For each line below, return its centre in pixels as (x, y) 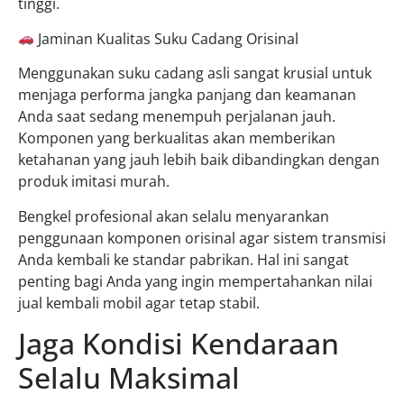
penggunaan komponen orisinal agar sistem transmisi (202, 238)
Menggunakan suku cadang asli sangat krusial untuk (195, 73)
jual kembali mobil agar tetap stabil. (139, 303)
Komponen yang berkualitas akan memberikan (177, 138)
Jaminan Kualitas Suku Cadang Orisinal (167, 38)
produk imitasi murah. (94, 182)
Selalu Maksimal (129, 378)
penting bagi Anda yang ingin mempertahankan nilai (195, 281)
